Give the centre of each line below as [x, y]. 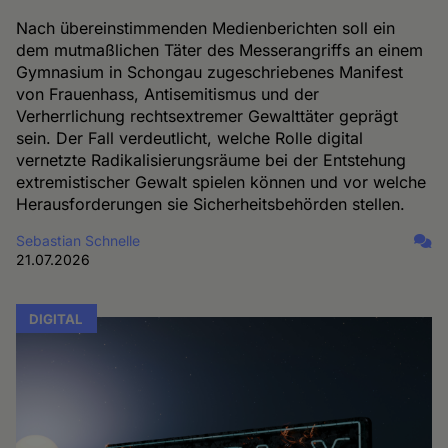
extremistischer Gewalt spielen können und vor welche [221, 181]
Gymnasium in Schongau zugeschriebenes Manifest [210, 71]
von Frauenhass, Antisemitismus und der [168, 93]
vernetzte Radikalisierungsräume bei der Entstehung [211, 159]
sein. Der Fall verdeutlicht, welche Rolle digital [190, 137]
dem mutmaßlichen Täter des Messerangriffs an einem [220, 49]
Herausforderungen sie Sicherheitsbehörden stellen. [211, 203]
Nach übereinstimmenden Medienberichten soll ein [206, 27]
